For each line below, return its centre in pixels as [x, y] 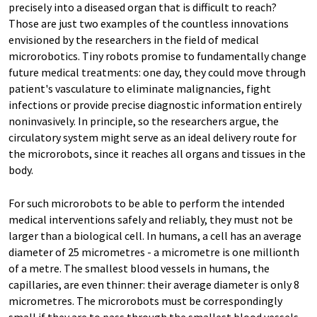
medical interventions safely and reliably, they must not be [151, 219]
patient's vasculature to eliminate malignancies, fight [140, 88]
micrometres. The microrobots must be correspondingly [145, 301]
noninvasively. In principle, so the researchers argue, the [144, 121]
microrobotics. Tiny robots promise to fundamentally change [157, 56]
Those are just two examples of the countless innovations [149, 23]
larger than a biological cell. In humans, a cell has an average [155, 236]
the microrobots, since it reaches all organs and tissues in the [157, 154]
